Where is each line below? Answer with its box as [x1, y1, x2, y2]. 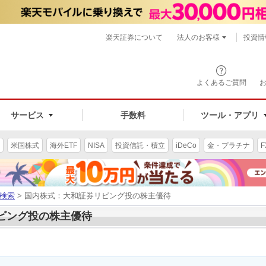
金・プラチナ [207, 141, 250, 150]
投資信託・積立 [115, 141, 165, 150]
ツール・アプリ [200, 110, 259, 120]
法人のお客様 [177, 33, 220, 42]
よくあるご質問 [197, 78, 246, 87]
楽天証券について [106, 33, 163, 42]
